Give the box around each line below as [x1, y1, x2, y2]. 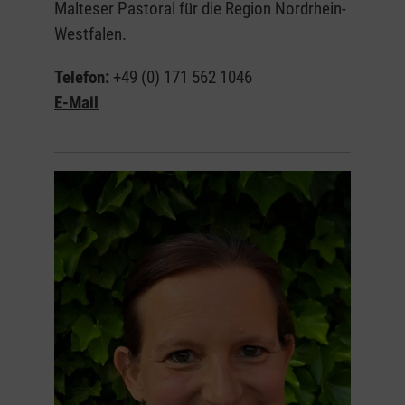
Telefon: [54, 67, 113, 89]
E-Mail [54, 92, 99, 114]
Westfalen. [54, 24, 127, 45]
